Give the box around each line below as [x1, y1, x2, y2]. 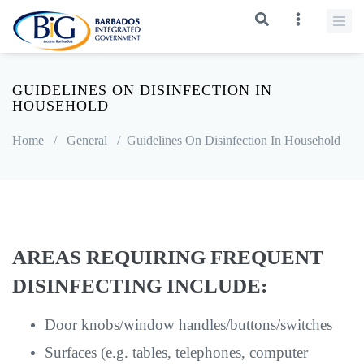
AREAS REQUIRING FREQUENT [12, 246, 323, 268]
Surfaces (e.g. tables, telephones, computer [45, 344, 308, 361]
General [67, 133, 107, 147]
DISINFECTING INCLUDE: [12, 275, 267, 297]
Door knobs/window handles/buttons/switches [45, 316, 332, 333]
